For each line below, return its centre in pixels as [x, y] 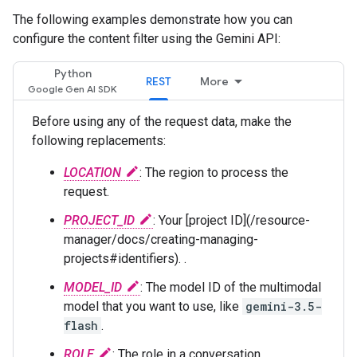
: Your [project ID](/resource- [231, 220]
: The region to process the [214, 173]
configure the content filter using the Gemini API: [147, 39]
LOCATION [92, 173]
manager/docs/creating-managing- [161, 239]
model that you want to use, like [153, 306]
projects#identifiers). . [125, 259]
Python [73, 73]
